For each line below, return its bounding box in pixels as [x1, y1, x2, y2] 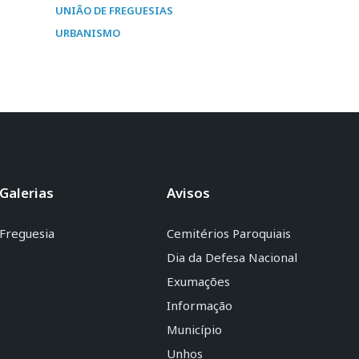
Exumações [166, 273, 230, 289]
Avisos [166, 184, 210, 202]
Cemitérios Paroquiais [166, 225, 291, 241]
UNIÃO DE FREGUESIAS [55, 3, 174, 18]
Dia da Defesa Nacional [166, 249, 297, 265]
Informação [166, 297, 232, 313]
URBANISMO [55, 26, 121, 40]
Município [166, 321, 222, 337]
